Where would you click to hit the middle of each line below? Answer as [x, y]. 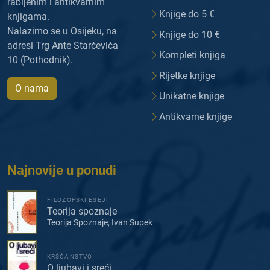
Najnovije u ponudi [62, 171]
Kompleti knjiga [192, 55]
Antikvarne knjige [196, 117]
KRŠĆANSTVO [70, 257]
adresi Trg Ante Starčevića [63, 46]
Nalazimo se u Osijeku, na [62, 31]
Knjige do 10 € [190, 35]
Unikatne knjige [192, 96]
